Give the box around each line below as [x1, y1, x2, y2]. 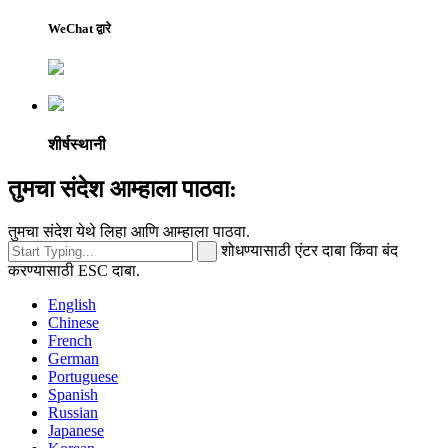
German [48, 349, 99, 367]
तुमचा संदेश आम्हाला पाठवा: [8, 175, 237, 202]
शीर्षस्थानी [48, 136, 106, 154]
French [48, 331, 92, 349]
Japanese [48, 421, 104, 439]
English [48, 295, 96, 313]
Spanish [48, 385, 98, 403]
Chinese [48, 313, 99, 331]
